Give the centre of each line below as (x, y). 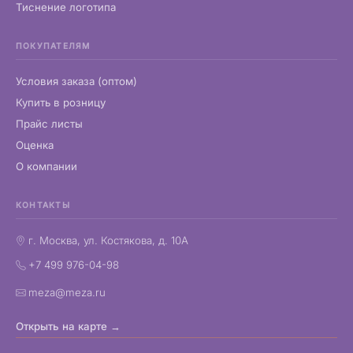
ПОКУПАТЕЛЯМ (53, 46)
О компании (46, 167)
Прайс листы (49, 124)
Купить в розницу (61, 103)
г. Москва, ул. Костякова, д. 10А (108, 241)
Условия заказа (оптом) (76, 82)
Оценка (35, 145)
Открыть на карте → (68, 327)
